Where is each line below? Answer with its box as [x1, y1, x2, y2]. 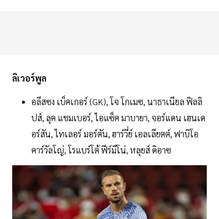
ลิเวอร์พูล [12, 72, 46, 84]
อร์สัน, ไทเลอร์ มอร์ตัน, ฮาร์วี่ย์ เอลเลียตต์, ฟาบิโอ [31, 128, 198, 140]
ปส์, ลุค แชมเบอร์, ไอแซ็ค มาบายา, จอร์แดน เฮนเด [31, 112, 205, 124]
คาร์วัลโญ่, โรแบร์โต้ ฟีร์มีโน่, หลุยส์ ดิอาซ [31, 144, 171, 156]
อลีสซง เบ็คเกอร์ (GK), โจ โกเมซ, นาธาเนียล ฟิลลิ [31, 96, 202, 108]
